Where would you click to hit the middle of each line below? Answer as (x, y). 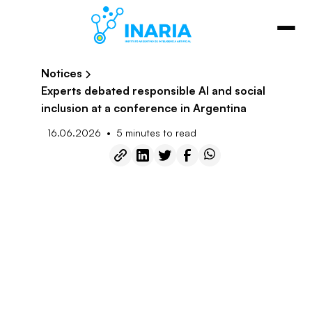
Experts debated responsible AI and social (153, 91)
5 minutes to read (156, 133)
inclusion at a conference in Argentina (143, 108)
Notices (61, 73)
